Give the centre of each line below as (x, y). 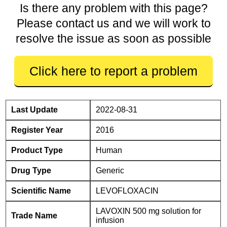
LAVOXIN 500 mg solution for (149, 211)
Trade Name (34, 216)
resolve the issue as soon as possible (113, 39)
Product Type (37, 150)
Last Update (35, 110)
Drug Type (31, 171)
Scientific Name (41, 191)
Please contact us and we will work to (113, 23)
